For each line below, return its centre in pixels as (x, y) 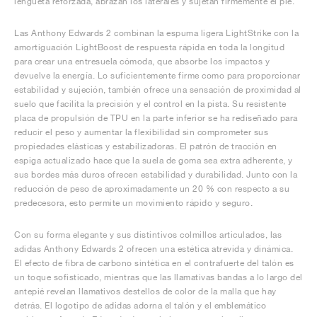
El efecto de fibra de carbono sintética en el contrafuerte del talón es (154, 263)
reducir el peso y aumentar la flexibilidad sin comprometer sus (141, 132)
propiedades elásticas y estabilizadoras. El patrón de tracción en (146, 146)
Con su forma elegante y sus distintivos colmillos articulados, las (148, 235)
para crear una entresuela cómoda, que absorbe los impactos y (142, 62)
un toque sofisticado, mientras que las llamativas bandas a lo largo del (158, 277)
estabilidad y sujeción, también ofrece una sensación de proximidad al (158, 90)
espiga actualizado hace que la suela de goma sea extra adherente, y (154, 161)
